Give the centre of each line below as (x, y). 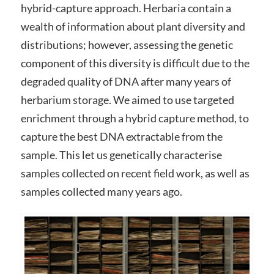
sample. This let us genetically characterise (121, 155)
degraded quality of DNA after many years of (126, 81)
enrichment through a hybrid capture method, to (135, 118)
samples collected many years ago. (101, 191)
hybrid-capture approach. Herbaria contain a (126, 8)
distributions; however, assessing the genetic (127, 45)
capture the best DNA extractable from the (121, 136)
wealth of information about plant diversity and (133, 26)
